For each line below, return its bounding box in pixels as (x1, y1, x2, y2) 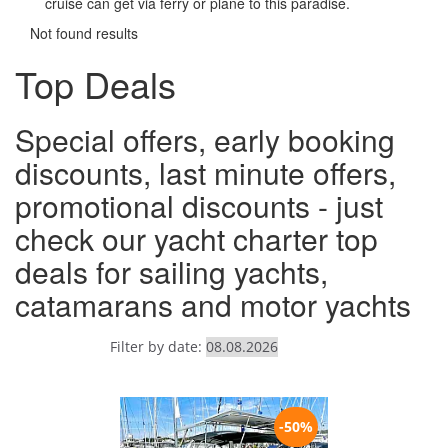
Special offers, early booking (15, 118, 395, 162)
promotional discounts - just (15, 184, 383, 228)
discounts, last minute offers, (15, 151, 396, 195)
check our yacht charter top (15, 217, 378, 261)
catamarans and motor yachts (15, 283, 411, 327)
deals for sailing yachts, (15, 250, 328, 294)
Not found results (30, 23, 138, 44)
